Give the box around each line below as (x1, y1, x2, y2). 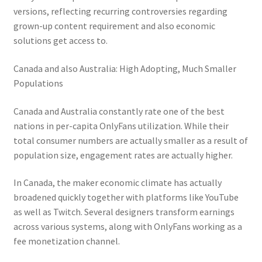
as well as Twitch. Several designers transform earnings (13, 206, 235, 218)
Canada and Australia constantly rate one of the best (13, 105, 225, 117)
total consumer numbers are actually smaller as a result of (13, 134, 248, 146)
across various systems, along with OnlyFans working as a (13, 220, 242, 233)
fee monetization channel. (13, 235, 120, 247)
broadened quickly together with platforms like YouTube (13, 191, 239, 204)
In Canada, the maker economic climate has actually (13, 177, 222, 189)
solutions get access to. (13, 35, 108, 47)
